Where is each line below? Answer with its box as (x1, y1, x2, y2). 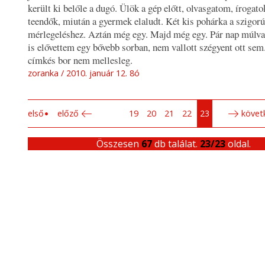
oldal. (225, 137, 251, 151)
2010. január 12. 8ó (66, 67, 140, 79)
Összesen (96, 137, 142, 151)
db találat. (152, 137, 201, 151)
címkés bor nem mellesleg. (28, 53, 132, 67)
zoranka (28, 67, 59, 79)
